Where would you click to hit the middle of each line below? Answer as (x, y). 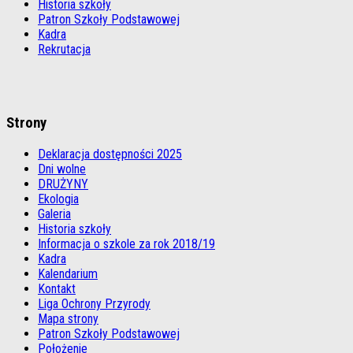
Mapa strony (68, 318)
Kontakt (57, 288)
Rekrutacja (64, 50)
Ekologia (58, 199)
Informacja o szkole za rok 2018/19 (126, 243)
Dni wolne (62, 169)
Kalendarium (68, 273)
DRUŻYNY (63, 184)
